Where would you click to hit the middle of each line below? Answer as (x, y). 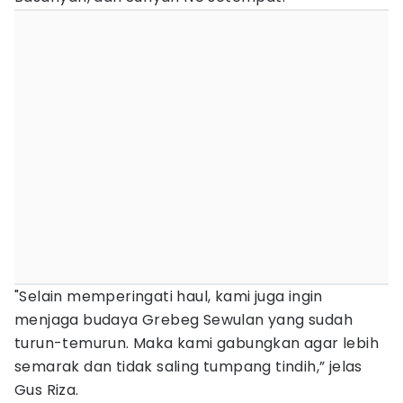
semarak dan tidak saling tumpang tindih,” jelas (188, 367)
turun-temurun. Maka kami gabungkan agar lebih (197, 343)
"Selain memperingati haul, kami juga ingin (169, 296)
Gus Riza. (47, 390)
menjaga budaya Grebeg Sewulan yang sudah (184, 320)
